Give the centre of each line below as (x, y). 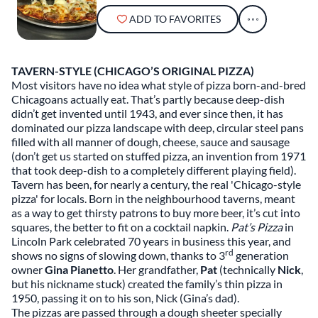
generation (261, 255)
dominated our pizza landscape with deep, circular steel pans (158, 127)
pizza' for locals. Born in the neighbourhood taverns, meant (153, 198)
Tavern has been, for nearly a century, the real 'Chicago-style (156, 184)
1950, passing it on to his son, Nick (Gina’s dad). (125, 298)
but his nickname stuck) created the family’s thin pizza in (147, 284)
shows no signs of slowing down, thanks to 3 (118, 255)
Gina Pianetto (79, 269)
